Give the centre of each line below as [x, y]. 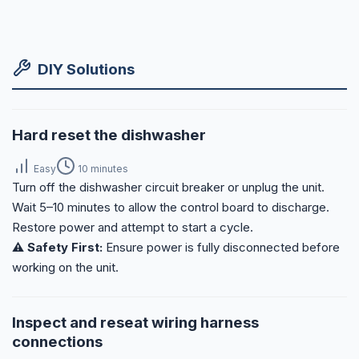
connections [57, 342]
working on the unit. [65, 268]
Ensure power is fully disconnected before [221, 248]
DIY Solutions [86, 69]
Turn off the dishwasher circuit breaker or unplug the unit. [168, 188]
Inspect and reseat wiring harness [135, 323]
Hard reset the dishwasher [109, 135]
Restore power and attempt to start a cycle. [133, 228]
